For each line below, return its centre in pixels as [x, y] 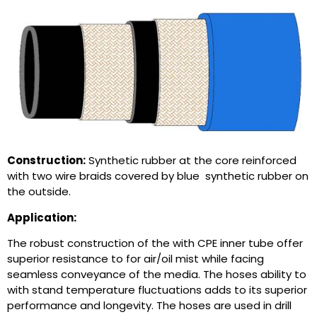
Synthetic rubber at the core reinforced [191, 161]
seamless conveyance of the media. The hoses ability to [157, 275]
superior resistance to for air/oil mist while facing [136, 259]
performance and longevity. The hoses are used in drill [149, 306]
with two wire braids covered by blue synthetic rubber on [158, 176]
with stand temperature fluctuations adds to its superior [157, 290]
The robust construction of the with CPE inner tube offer [155, 243]
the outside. [39, 192]
